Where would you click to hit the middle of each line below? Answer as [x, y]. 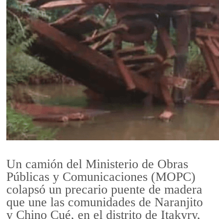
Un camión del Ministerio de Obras [98, 164]
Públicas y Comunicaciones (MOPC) [101, 177]
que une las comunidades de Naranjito [105, 202]
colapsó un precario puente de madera [105, 190]
